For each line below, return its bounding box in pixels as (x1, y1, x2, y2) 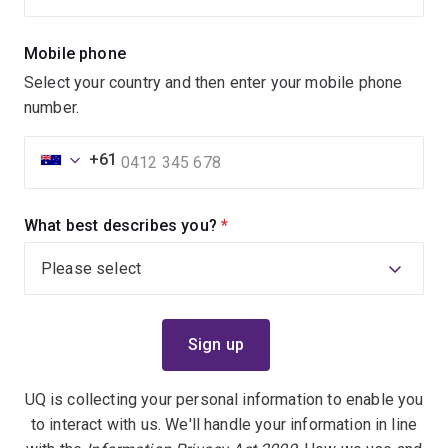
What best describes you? (24, 215, 221, 235)
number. (24, 97, 80, 117)
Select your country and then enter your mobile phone (24, 72, 403, 92)
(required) (221, 215, 296, 235)
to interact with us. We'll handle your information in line (30, 414, 418, 434)
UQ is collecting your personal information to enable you (24, 389, 424, 409)
